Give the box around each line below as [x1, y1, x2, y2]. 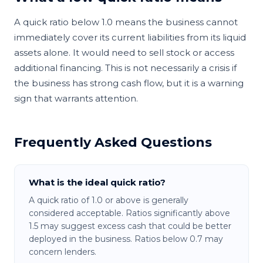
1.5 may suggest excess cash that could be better [29, 220, 231, 231]
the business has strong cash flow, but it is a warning [14, 77, 244, 89]
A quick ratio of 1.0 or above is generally [29, 194, 188, 205]
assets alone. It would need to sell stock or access [14, 46, 234, 58]
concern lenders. [29, 246, 96, 257]
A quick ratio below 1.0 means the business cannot [14, 16, 238, 28]
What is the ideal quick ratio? [29, 176, 166, 188]
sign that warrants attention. [14, 92, 138, 104]
